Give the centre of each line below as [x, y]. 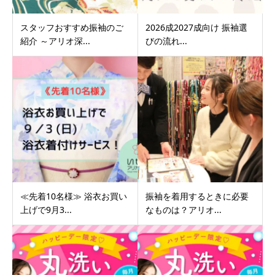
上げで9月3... [46, 209]
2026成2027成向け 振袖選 [196, 28]
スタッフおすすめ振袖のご [72, 28]
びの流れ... [166, 41]
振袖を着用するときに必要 [197, 196]
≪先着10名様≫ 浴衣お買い [74, 196]
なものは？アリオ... [183, 209]
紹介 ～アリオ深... [55, 41]
